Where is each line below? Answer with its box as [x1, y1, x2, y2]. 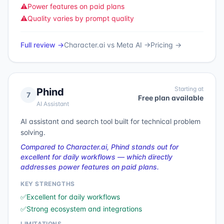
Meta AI [116, 40, 142, 49]
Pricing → [150, 40, 181, 49]
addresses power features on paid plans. [20, 162, 159, 171]
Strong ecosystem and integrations [26, 204, 142, 213]
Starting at [174, 85, 203, 92]
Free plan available [138, 93, 203, 102]
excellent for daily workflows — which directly [20, 152, 172, 161]
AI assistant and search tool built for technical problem [20, 117, 200, 125]
